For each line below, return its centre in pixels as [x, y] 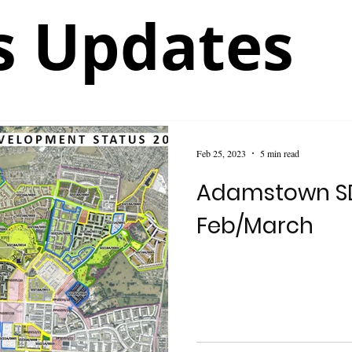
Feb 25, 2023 [221, 153]
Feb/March [255, 226]
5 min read [280, 153]
